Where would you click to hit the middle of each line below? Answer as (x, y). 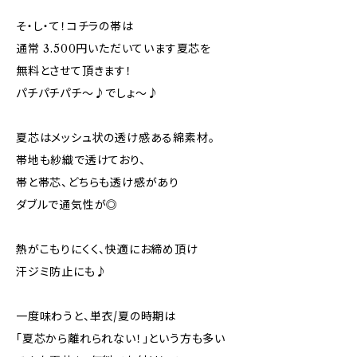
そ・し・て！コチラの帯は (75, 26)
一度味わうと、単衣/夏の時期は (96, 316)
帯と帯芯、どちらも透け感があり (98, 182)
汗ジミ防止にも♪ (62, 272)
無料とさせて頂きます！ (74, 71)
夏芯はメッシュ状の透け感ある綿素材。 (116, 138)
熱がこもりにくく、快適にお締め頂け (107, 249)
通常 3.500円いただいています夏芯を (114, 49)
